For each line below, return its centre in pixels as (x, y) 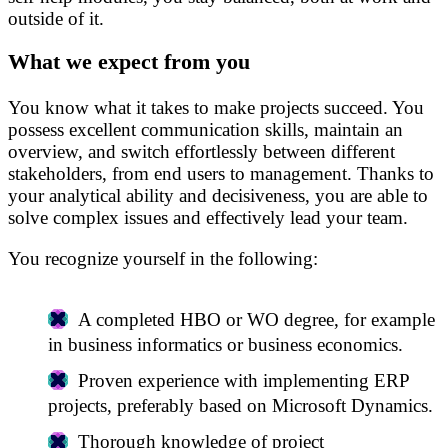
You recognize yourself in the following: (163, 259)
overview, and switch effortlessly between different (201, 152)
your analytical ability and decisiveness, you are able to (218, 196)
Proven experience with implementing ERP (243, 380)
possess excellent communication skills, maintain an (205, 130)
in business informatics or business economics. (225, 344)
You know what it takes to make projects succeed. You (216, 108)
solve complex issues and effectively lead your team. (208, 218)
